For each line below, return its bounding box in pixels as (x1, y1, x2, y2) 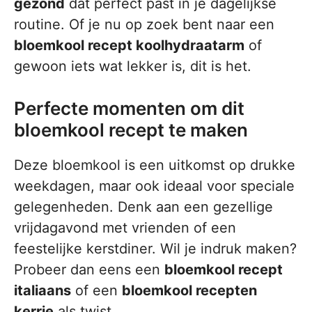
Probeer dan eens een (14, 261, 164, 279)
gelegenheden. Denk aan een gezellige (14, 198, 273, 216)
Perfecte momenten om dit (14, 97, 244, 120)
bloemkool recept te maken (14, 119, 248, 141)
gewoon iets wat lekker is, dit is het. (14, 58, 251, 75)
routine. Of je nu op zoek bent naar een (14, 16, 274, 33)
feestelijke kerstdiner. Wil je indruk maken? (14, 240, 297, 258)
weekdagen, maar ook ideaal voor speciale (14, 178, 295, 195)
